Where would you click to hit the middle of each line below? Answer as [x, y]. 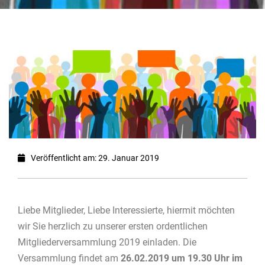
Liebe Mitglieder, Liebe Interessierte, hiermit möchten [126, 211]
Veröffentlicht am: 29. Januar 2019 [95, 158]
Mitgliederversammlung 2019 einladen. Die [107, 243]
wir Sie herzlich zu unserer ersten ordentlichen [113, 227]
